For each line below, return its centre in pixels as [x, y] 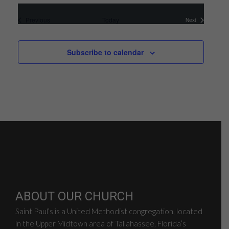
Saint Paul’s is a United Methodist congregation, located [109, 211]
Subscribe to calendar [105, 52]
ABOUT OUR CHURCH [74, 197]
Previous [38, 20]
